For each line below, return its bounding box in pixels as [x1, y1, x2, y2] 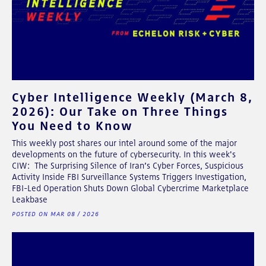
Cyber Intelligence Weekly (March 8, [12, 89, 253, 104]
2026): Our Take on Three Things [12, 103, 228, 119]
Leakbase [12, 194, 47, 204]
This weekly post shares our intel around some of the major [12, 138, 237, 148]
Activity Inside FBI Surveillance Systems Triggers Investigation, [12, 172, 246, 182]
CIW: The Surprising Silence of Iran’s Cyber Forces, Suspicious [12, 160, 243, 170]
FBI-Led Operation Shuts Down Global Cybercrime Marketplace [12, 183, 249, 193]
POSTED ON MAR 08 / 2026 [12, 210, 99, 217]
